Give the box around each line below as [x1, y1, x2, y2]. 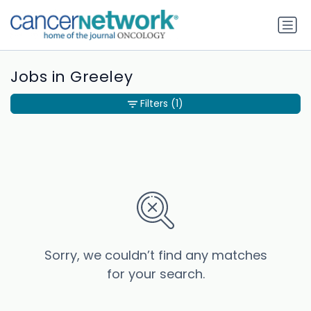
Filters [140, 96, 168, 111]
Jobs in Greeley [10, 66, 133, 88]
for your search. [106, 265, 205, 283]
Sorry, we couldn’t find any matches [44, 246, 267, 264]
